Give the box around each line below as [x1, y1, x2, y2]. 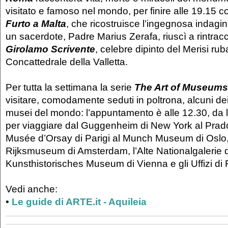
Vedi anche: [6, 183, 58, 195]
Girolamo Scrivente [6, 43, 95, 55]
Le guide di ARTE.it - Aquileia [12, 196, 147, 208]
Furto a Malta [6, 18, 66, 30]
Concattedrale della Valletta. [6, 56, 130, 68]
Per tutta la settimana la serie [6, 81, 134, 93]
